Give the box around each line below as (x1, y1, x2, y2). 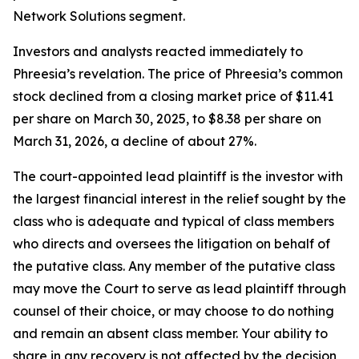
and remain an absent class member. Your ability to (13, 325, 328, 342)
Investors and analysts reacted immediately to (13, 43, 303, 60)
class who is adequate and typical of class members (13, 213, 334, 230)
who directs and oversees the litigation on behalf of (13, 236, 330, 252)
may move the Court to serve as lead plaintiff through (13, 280, 346, 297)
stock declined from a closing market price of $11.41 (13, 88, 333, 105)
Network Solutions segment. (13, 8, 185, 25)
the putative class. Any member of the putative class (13, 258, 335, 275)
